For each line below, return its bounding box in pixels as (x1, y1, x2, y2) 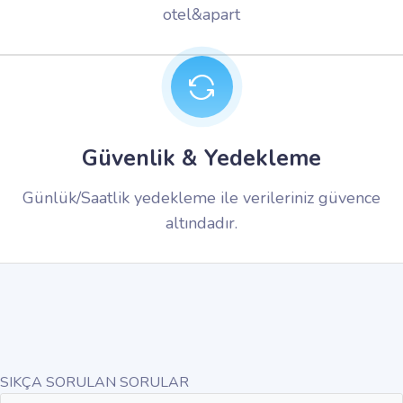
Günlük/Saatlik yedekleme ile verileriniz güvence (22, 187, 381, 210)
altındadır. (166, 212, 237, 235)
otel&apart (163, 4, 240, 26)
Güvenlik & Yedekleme (82, 143, 321, 175)
